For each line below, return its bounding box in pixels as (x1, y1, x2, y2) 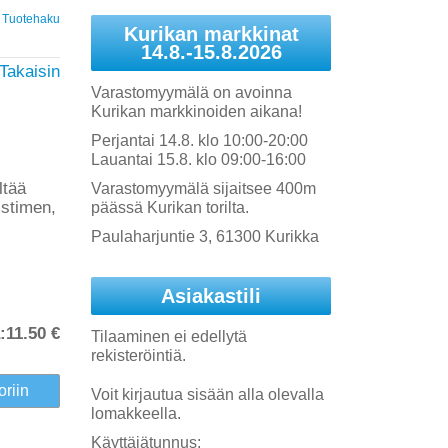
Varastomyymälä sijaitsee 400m (91, 180, 316, 197)
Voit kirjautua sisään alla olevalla (91, 386, 324, 403)
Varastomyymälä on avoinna (91, 84, 292, 101)
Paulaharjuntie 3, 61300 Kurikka (91, 228, 319, 245)
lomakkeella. (91, 405, 181, 422)
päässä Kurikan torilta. (91, 199, 249, 216)
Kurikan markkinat (123, 23, 299, 45)
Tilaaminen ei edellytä (91, 328, 247, 345)
